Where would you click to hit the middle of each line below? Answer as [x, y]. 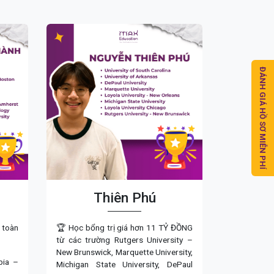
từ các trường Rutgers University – [124, 239]
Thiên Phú [124, 198]
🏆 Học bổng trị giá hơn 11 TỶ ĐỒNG [124, 227]
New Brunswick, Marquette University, [124, 252]
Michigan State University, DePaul [124, 264]
